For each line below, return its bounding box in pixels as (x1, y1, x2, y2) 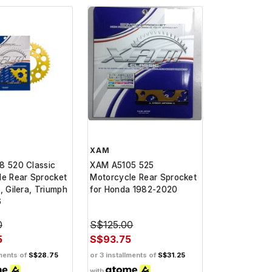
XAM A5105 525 (90, 160, 154, 170)
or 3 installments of (90, 250, 158, 259)
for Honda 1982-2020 (90, 184, 178, 194)
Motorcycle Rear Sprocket (90, 172, 197, 182)
